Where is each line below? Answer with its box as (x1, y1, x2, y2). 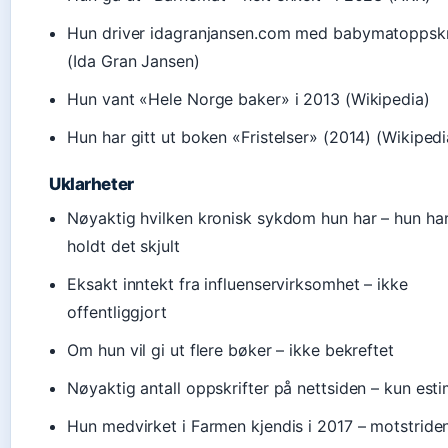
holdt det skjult (67, 236, 180, 256)
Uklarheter (49, 174, 134, 194)
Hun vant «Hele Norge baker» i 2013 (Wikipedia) (67, 89, 430, 109)
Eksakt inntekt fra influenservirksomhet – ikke (67, 274, 408, 294)
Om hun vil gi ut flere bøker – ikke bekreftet (67, 340, 394, 360)
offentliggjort (67, 302, 167, 322)
